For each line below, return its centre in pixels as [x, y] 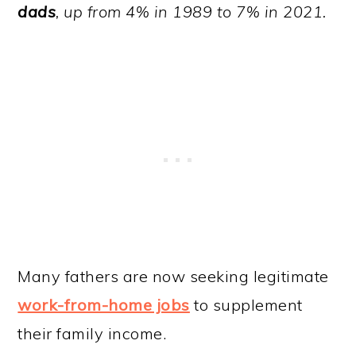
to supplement [248, 304]
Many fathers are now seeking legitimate [173, 276]
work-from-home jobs [104, 304]
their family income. [92, 333]
